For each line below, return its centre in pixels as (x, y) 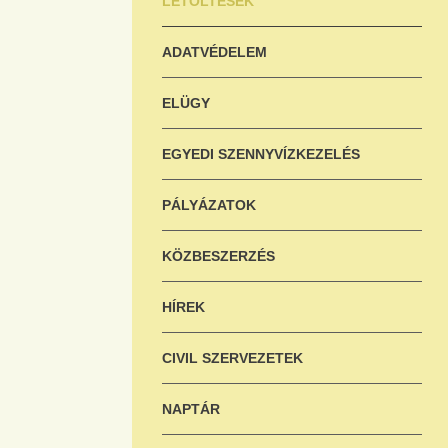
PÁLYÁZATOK (209, 205)
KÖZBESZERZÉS (218, 256)
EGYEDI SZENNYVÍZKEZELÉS (261, 154)
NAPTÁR (191, 409)
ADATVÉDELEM (214, 52)
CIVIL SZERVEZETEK (232, 358)
